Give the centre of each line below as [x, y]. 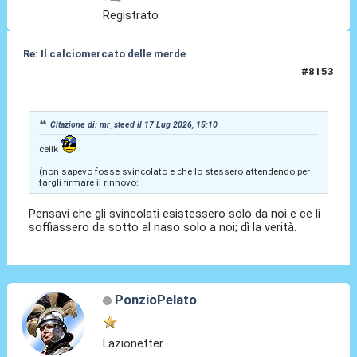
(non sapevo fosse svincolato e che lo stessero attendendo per [174, 171]
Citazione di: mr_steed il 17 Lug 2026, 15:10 [134, 124]
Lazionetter [133, 343]
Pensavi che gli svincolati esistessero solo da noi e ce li [175, 213]
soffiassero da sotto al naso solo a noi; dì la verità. [163, 227]
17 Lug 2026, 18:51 [71, 78]
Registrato [131, 16]
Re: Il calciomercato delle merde [104, 54]
